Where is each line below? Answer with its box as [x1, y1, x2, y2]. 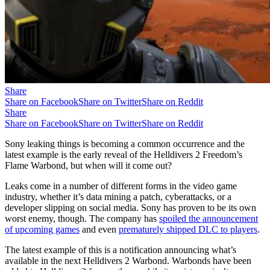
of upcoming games [5, 224, 80, 234]
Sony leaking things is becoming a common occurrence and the [5, 138, 245, 149]
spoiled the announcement [159, 213, 258, 224]
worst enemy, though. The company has [5, 213, 159, 224]
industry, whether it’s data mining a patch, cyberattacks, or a [5, 191, 231, 202]
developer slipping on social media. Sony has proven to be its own [5, 202, 256, 213]
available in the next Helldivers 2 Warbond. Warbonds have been [5, 255, 251, 266]
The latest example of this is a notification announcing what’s [5, 244, 236, 255]
